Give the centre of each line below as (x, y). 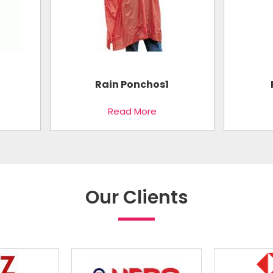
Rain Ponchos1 (132, 84)
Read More (132, 111)
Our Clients (136, 197)
